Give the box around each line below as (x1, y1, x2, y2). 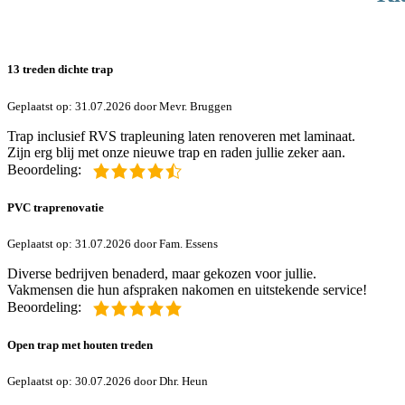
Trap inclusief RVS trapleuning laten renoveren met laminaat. (7, 127, 355, 144)
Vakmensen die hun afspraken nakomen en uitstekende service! (7, 281, 367, 297)
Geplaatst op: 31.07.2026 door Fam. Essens (7, 236, 218, 250)
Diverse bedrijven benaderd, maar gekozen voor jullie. (7, 265, 316, 281)
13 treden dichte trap (7, 62, 113, 77)
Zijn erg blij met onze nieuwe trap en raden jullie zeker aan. (7, 144, 345, 160)
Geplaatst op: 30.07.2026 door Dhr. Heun (7, 374, 208, 389)
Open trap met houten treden (7, 338, 153, 353)
